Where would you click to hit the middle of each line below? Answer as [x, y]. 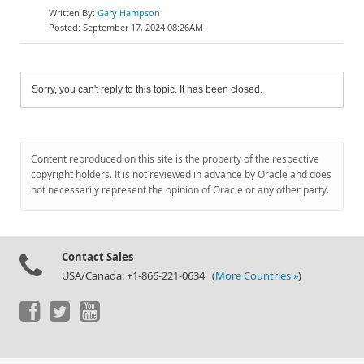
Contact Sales [97, 257]
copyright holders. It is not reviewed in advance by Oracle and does [181, 174]
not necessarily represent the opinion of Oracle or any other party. [180, 190]
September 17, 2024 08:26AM [143, 27]
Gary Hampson [129, 13]
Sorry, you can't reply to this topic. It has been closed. [147, 89]
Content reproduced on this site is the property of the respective [175, 159]
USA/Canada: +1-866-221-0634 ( [139, 276]
